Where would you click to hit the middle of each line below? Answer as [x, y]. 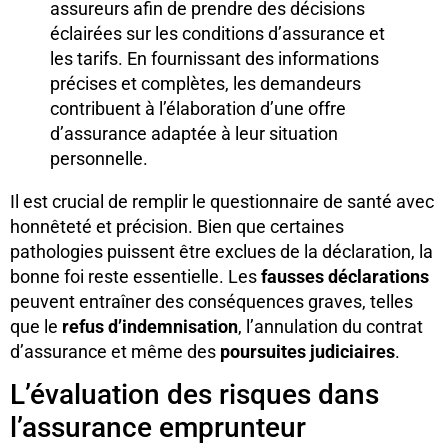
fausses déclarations [345, 276]
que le [36, 326]
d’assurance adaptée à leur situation [194, 133]
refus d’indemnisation [150, 326]
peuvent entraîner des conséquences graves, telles [211, 301]
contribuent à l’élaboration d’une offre [198, 108]
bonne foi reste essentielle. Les [135, 276]
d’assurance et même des [115, 351]
